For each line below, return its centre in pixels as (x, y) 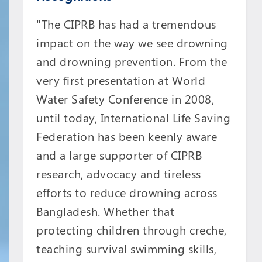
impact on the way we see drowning (132, 43)
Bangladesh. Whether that (106, 211)
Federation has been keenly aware (127, 136)
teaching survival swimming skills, (127, 249)
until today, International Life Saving (134, 118)
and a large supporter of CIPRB (119, 155)
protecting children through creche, (132, 230)
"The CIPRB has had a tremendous (126, 24)
